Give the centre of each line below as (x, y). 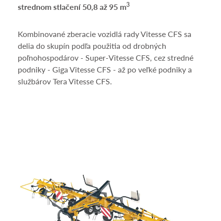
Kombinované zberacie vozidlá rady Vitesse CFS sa (105, 34)
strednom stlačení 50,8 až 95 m (72, 7)
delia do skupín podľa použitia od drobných (92, 46)
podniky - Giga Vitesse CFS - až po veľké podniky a (105, 70)
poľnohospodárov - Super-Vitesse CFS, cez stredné (106, 58)
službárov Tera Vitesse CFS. (65, 81)
